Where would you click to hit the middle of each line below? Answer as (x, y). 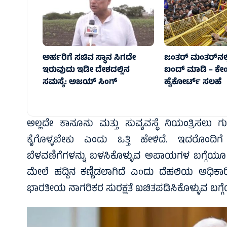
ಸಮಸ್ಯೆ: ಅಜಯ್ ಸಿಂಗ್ (80, 82)
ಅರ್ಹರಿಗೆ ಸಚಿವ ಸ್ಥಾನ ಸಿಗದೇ (89, 58)
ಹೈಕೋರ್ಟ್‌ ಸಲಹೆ (193, 82)
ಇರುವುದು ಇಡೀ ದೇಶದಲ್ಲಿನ (86, 70)
